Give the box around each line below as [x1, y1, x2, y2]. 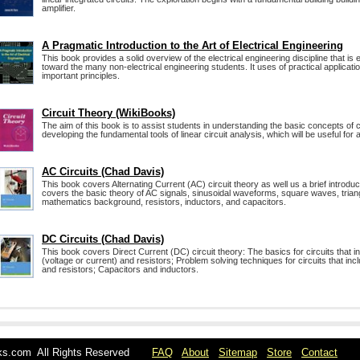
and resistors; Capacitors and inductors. [42, 264, 198, 274]
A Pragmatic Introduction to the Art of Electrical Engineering [42, 39, 343, 51]
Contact [301, 346, 337, 358]
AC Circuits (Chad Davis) [42, 166, 164, 178]
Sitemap [219, 346, 257, 358]
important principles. [42, 71, 120, 80]
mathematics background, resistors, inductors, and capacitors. [42, 197, 286, 207]
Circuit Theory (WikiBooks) [42, 107, 175, 119]
